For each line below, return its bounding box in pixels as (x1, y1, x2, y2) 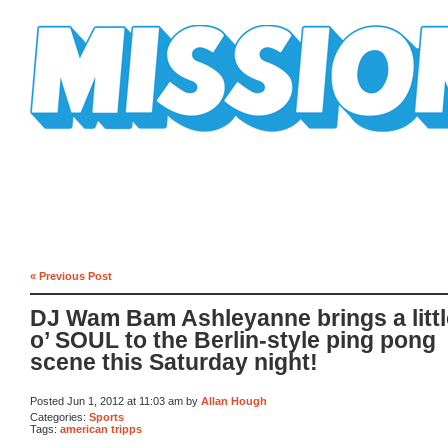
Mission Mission (30, 132, 142, 147)
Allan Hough (201, 395, 267, 408)
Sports (89, 410, 124, 423)
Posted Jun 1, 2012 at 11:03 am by (30, 395, 201, 408)
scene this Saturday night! (30, 350, 318, 376)
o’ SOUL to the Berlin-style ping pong (30, 328, 436, 354)
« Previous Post (30, 269, 112, 282)
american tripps (60, 423, 142, 436)
